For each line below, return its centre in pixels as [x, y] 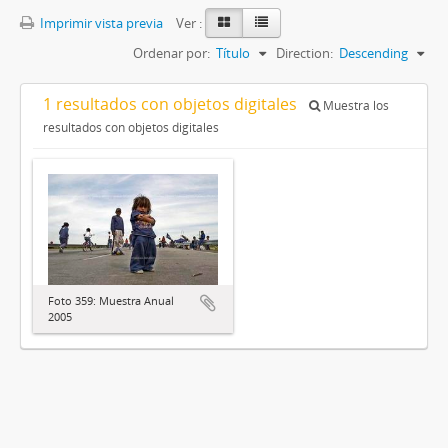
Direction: [304, 52]
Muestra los [354, 105]
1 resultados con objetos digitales [172, 103]
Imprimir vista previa [100, 22]
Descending [373, 52]
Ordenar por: [171, 52]
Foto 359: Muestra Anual [111, 300]
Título [233, 52]
